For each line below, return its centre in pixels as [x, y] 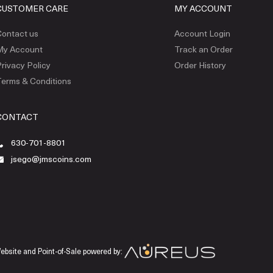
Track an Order [203, 49]
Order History [200, 65]
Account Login [202, 34]
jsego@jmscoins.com [51, 158]
